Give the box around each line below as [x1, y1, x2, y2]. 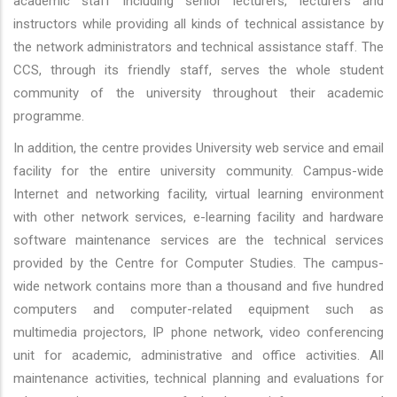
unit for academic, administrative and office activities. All [13, 346, 384, 363]
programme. [13, 107, 88, 124]
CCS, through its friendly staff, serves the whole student [13, 61, 384, 78]
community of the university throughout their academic [13, 84, 384, 101]
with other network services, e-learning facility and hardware [13, 208, 384, 225]
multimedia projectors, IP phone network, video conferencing [13, 323, 384, 340]
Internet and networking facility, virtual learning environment [13, 185, 384, 202]
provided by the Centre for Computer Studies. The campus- [13, 254, 384, 271]
